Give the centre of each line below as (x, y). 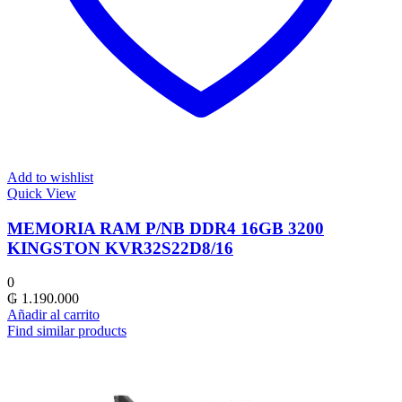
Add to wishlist (50, 177)
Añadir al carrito (53, 315)
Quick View (42, 193)
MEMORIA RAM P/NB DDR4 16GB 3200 (166, 228)
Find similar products (67, 331)
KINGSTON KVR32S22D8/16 (120, 248)
